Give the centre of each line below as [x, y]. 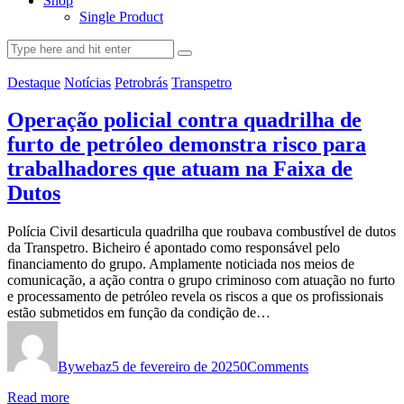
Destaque [34, 82]
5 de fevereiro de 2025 [176, 367]
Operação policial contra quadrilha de [184, 120]
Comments [278, 367]
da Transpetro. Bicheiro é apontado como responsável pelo [174, 248]
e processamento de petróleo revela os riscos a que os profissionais [195, 297]
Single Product [121, 16]
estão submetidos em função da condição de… [139, 313]
